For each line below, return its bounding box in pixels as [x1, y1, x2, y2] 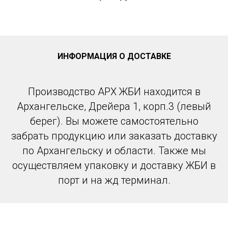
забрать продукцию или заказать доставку [11, 130, 217, 142]
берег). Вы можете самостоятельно [30, 115, 198, 128]
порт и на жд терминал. [58, 174, 170, 187]
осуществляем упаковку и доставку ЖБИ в [12, 159, 216, 172]
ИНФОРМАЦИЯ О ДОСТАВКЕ [57, 51, 171, 62]
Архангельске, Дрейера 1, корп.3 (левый [17, 100, 211, 113]
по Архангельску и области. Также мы [22, 145, 206, 157]
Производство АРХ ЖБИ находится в [27, 85, 201, 98]
